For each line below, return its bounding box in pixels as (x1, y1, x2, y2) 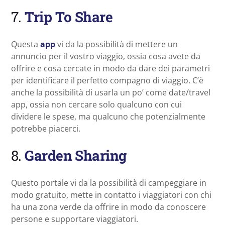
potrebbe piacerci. (11, 123, 80, 135)
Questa (11, 39, 40, 50)
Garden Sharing (25, 146, 127, 165)
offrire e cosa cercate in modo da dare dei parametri (11, 63, 210, 74)
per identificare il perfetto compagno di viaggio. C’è (11, 75, 203, 86)
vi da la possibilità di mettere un (55, 39, 178, 50)
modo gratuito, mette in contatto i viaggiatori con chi (11, 189, 211, 201)
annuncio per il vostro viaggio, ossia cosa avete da (11, 51, 200, 62)
